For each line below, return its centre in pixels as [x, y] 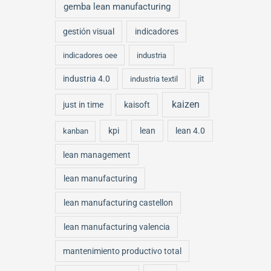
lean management [97, 155]
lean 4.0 [190, 131]
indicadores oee [90, 55]
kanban [75, 131]
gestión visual [89, 32]
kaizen [186, 104]
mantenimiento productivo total [122, 251]
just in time [83, 104]
